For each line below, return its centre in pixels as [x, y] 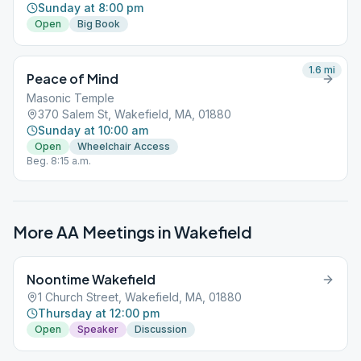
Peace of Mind [73, 79]
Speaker [98, 329]
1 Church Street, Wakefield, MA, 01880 [140, 297]
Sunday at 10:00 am [93, 130]
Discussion [161, 329]
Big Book [99, 24]
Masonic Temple [71, 98]
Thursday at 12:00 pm [99, 313]
